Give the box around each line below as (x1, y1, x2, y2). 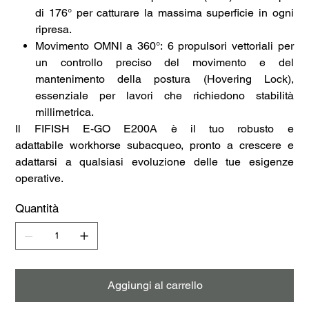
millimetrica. (35, 105, 94, 119)
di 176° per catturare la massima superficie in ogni (35, 6, 294, 19)
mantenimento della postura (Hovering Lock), (35, 72, 294, 86)
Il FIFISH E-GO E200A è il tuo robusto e (15, 121, 294, 135)
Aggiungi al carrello (108, 278, 203, 292)
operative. (15, 171, 64, 185)
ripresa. (35, 22, 72, 36)
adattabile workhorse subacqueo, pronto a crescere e (15, 138, 294, 152)
